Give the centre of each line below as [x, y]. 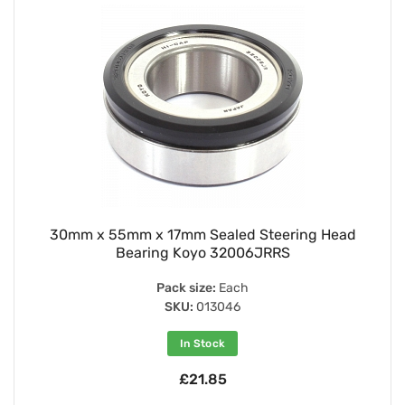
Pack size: [186, 287]
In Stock [202, 343]
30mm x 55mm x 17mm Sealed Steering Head [202, 234]
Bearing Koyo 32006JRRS [202, 252]
